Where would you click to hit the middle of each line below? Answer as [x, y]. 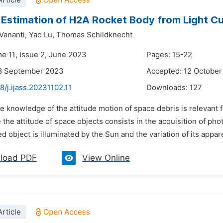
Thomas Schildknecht [94, 35]
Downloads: [168, 88]
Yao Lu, [42, 35]
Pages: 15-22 [169, 55]
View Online [106, 158]
